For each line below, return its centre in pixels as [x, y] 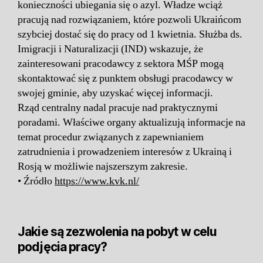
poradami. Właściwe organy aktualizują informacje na [131, 122]
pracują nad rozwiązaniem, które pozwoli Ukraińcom [129, 19]
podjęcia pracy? [62, 247]
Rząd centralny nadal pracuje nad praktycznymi [118, 107]
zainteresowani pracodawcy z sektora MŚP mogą [121, 63]
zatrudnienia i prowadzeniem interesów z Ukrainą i [125, 151]
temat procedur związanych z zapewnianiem [111, 137]
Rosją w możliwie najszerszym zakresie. [103, 166]
